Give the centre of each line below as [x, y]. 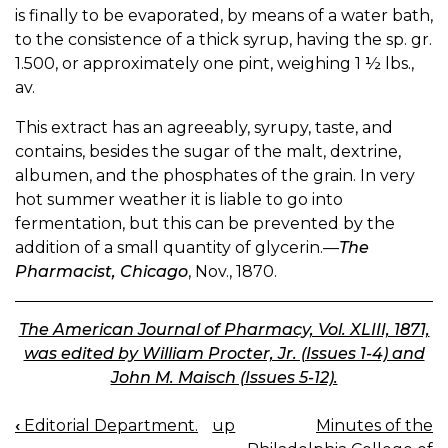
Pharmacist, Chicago [101, 271]
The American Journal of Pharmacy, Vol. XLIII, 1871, [224, 329]
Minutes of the [374, 425]
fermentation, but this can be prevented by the [205, 223]
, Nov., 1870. [232, 271]
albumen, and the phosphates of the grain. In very [215, 175]
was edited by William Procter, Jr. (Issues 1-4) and [224, 353]
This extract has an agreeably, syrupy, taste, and [204, 127]
